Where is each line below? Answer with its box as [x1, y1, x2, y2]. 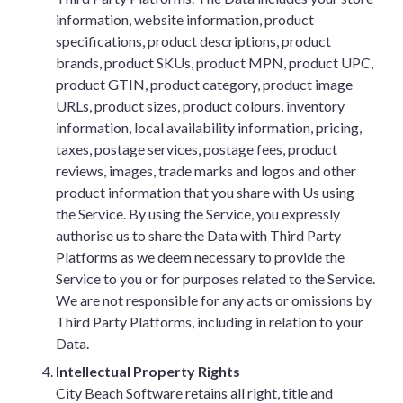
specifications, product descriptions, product [56, 32, 331, 49]
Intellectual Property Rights [56, 363, 240, 380]
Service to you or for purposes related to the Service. [56, 270, 375, 287]
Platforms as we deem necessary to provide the [56, 248, 345, 265]
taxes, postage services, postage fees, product [56, 140, 337, 157]
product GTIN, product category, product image [56, 76, 353, 93]
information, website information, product [56, 11, 314, 28]
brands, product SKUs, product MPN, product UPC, [56, 54, 373, 71]
